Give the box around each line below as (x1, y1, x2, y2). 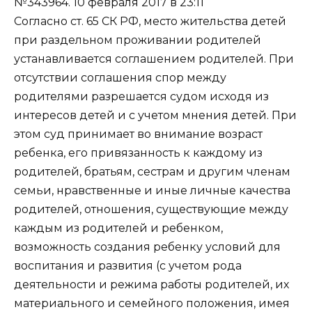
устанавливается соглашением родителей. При (14, 52, 294, 65)
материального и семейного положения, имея (14, 296, 290, 310)
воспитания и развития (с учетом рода (14, 258, 242, 272)
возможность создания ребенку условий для (14, 240, 281, 253)
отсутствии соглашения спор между (14, 70, 226, 84)
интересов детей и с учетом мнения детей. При (14, 108, 297, 122)
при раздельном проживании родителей (14, 33, 261, 47)
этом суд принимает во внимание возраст (14, 127, 263, 141)
